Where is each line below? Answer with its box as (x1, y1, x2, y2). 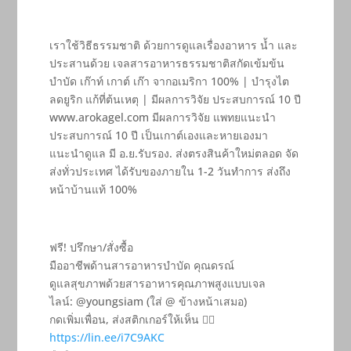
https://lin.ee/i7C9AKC (49, 330, 165, 346)
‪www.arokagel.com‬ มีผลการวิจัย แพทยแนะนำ (49, 110, 276, 125)
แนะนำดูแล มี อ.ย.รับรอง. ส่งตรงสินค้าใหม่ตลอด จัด (49, 146, 299, 161)
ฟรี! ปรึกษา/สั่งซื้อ (49, 240, 133, 255)
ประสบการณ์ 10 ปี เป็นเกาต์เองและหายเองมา (49, 128, 268, 143)
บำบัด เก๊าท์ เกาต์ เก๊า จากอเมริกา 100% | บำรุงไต (49, 74, 289, 89)
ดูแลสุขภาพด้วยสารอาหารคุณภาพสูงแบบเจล (49, 276, 266, 291)
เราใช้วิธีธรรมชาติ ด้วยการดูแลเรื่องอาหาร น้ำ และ (49, 38, 298, 53)
